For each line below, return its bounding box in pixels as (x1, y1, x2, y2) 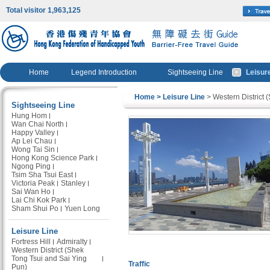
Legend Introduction (71, 68, 137, 77)
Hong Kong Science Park (11, 154, 94, 162)
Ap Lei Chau (11, 137, 52, 145)
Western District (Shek (11, 246, 84, 254)
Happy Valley (11, 128, 55, 137)
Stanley (61, 179, 86, 187)
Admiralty (57, 237, 87, 246)
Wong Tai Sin (11, 145, 55, 154)
